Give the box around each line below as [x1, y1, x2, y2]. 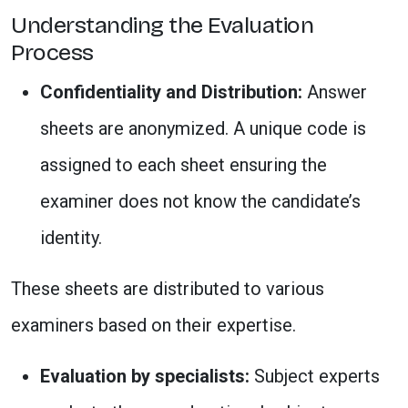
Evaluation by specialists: [40, 365, 254, 387]
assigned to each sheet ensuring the [40, 154, 327, 176]
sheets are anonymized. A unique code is [40, 117, 366, 139]
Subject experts [254, 365, 380, 387]
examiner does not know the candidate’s [40, 190, 361, 212]
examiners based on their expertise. [11, 314, 296, 336]
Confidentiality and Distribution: [40, 81, 307, 103]
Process [11, 39, 94, 66]
